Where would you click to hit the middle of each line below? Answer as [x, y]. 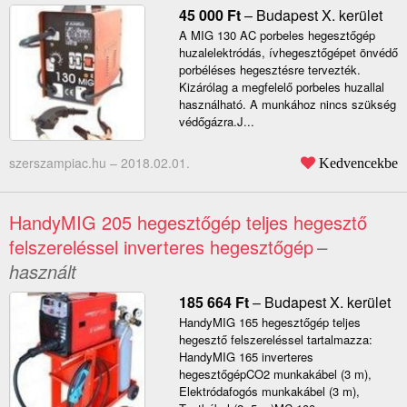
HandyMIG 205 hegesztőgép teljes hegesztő [188, 223]
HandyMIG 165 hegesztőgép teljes [269, 323]
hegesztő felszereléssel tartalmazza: [275, 340]
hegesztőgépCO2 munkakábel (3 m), [275, 374]
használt [43, 272]
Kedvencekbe [358, 163]
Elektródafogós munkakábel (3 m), [269, 392]
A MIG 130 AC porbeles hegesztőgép [277, 35]
